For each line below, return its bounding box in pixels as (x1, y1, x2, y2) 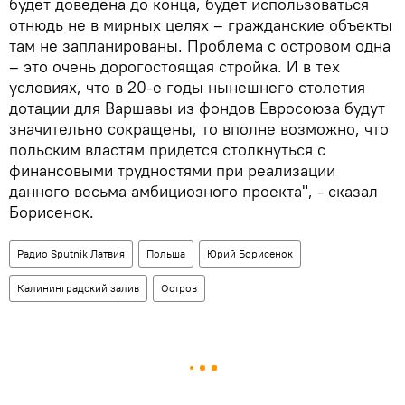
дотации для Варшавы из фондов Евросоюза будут (9, 97, 385, 118)
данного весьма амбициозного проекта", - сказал (9, 180, 378, 202)
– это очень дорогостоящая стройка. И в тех (9, 55, 340, 77)
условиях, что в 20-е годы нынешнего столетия (9, 76, 365, 98)
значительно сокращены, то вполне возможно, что (9, 118, 389, 139)
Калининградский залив (17, 280, 139, 295)
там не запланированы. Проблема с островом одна (9, 34, 391, 56)
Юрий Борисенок (207, 246, 293, 260)
